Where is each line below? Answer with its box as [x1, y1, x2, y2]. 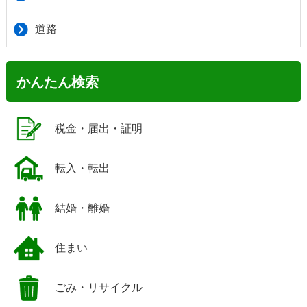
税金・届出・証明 [55, 123, 143, 135]
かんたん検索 [16, 75, 99, 90]
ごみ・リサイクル [55, 282, 143, 294]
